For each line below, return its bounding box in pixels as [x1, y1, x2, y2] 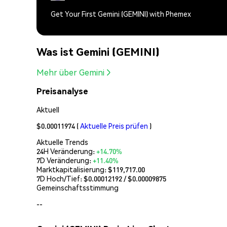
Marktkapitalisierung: [36, 164, 108, 174]
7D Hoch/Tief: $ [36, 173, 88, 183]
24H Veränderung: [36, 146, 96, 156]
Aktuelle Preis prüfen [80, 121, 148, 130]
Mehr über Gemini [36, 67, 104, 78]
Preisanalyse [36, 86, 88, 97]
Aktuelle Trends [36, 137, 88, 146]
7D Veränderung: [36, 155, 93, 165]
